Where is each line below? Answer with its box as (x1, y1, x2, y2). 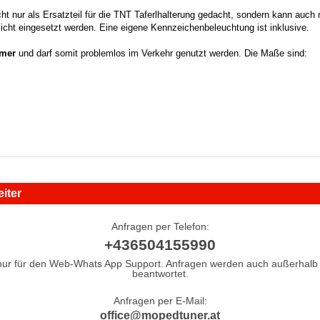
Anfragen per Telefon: (111, 220, 209, 232)
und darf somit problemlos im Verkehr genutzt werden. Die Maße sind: (19, 47, 307, 59)
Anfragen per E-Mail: (113, 294, 207, 306)
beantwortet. (131, 267, 189, 279)
